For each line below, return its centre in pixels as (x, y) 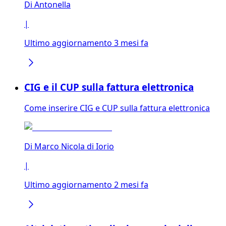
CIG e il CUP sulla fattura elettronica (109, 87)
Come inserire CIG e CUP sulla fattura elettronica (117, 108)
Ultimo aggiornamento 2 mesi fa (86, 185)
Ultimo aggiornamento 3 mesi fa (86, 43)
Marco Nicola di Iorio (74, 147)
